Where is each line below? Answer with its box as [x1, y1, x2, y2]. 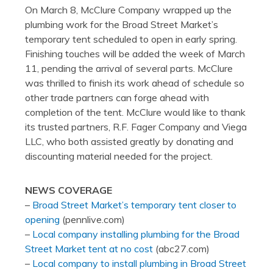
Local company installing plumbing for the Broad [32, 228, 239, 241]
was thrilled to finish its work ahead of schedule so [24, 77, 244, 90]
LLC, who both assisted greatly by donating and [24, 135, 233, 148]
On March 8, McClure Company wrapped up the [24, 4, 232, 16]
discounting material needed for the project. [24, 150, 213, 163]
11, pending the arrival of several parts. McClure [24, 62, 233, 75]
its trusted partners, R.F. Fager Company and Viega [24, 121, 247, 133]
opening [24, 213, 60, 226]
